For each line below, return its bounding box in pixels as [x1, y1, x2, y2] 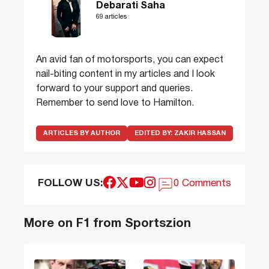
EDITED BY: [134, 130, 174, 137]
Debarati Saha [96, 2, 165, 11]
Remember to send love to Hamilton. [36, 99, 194, 108]
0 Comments [174, 179, 232, 189]
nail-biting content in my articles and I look [36, 70, 215, 79]
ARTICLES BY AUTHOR [43, 130, 120, 137]
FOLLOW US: [37, 179, 103, 189]
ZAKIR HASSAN [174, 130, 226, 137]
